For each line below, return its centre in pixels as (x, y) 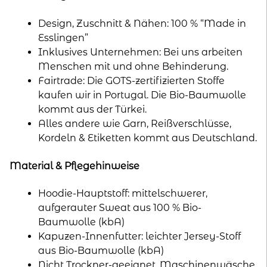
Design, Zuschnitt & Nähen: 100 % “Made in (142, 24)
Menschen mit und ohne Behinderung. (133, 67)
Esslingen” (63, 38)
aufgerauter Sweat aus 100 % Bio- (120, 208)
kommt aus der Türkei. (92, 110)
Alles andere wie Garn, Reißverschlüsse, (135, 124)
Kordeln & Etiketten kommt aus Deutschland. (148, 138)
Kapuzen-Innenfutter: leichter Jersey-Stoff (139, 237)
